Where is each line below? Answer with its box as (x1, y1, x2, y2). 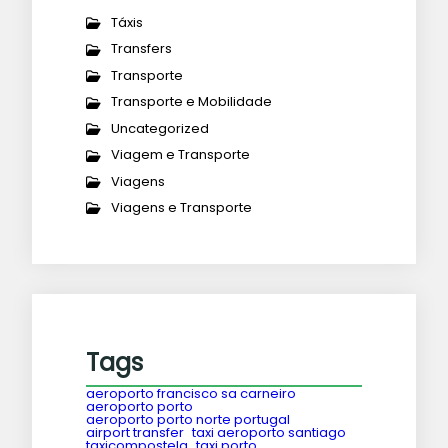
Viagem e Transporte (111, 145, 250, 165)
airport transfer (86, 423, 184, 443)
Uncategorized (111, 118, 209, 138)
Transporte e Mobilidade (111, 92, 272, 112)
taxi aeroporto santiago (192, 423, 346, 443)
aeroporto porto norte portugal (86, 410, 290, 430)
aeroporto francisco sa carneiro (86, 384, 296, 404)
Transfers (111, 39, 172, 59)
